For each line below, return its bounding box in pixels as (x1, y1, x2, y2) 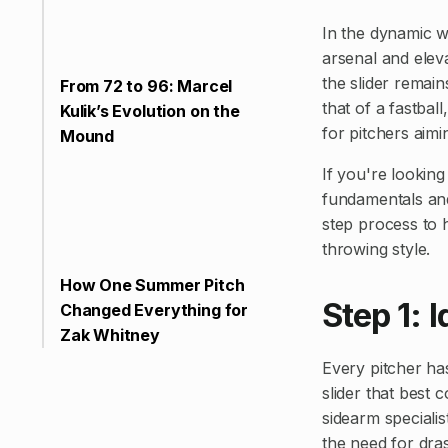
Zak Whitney (59, 325, 160, 346)
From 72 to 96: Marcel (59, 76, 233, 97)
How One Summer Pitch (59, 275, 245, 296)
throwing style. (322, 239, 431, 260)
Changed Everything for (59, 300, 248, 321)
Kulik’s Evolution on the (59, 101, 240, 122)
